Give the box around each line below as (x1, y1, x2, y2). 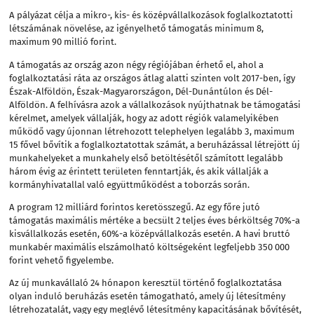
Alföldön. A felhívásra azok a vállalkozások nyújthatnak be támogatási (9, 99, 301, 110)
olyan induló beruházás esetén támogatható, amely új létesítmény (9, 290, 286, 301)
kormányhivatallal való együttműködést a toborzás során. (9, 179, 250, 190)
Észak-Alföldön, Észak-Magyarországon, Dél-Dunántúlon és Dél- (9, 86, 273, 97)
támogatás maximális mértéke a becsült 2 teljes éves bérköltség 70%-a (9, 214, 301, 226)
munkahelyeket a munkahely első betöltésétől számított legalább (9, 152, 284, 163)
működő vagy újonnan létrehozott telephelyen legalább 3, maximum (9, 125, 295, 137)
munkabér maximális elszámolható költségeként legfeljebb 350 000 (9, 241, 290, 252)
